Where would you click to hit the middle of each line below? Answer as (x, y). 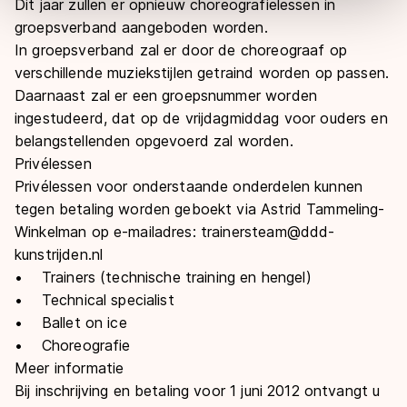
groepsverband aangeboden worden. (141, 27)
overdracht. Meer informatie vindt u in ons (155, 17)
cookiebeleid (332, 17)
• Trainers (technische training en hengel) (163, 277)
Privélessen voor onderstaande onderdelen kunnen (189, 186)
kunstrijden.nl (59, 254)
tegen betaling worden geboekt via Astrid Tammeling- (200, 209)
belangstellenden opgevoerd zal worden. (154, 141)
